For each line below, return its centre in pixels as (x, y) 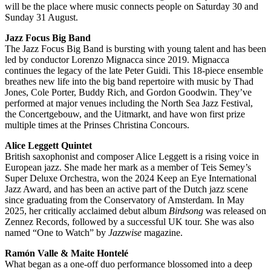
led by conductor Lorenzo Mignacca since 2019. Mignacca (117, 60)
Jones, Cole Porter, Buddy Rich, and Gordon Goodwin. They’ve (128, 93)
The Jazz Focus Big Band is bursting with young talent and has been (135, 49)
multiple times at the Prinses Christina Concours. (97, 125)
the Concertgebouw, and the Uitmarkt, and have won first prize (125, 114)
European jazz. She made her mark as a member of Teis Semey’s (128, 168)
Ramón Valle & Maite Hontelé (67, 253)
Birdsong (186, 211)
